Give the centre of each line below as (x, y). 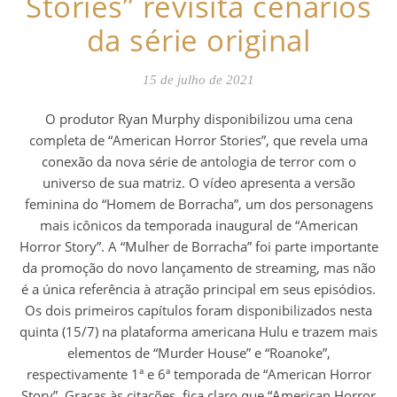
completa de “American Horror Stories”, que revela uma (198, 140)
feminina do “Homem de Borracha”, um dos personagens (198, 204)
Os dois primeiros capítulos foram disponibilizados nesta (198, 311)
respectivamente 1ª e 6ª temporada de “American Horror (198, 374)
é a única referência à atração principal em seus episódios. (198, 289)
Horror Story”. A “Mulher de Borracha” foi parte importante (198, 247)
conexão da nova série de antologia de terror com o (198, 162)
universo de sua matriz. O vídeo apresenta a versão (198, 183)
